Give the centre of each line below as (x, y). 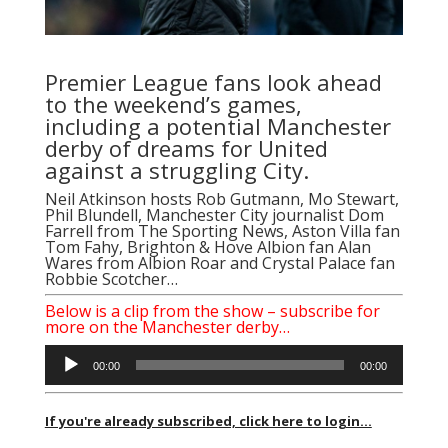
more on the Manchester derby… (167, 326)
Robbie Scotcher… (111, 278)
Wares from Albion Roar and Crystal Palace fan (219, 262)
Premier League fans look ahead (213, 81)
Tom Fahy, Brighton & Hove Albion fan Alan (207, 246)
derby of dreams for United (186, 147)
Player (63, 378)
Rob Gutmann (247, 198)
